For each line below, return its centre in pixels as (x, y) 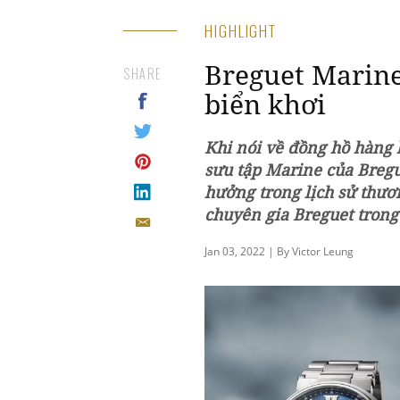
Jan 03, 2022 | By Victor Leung (279, 251)
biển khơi (265, 104)
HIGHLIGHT (241, 30)
